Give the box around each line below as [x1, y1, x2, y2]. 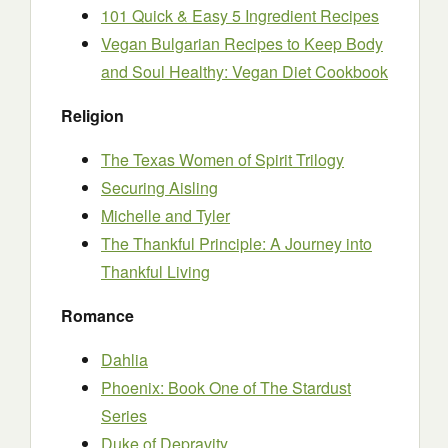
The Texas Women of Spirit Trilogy [101, 148, 344, 171]
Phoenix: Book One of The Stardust [101, 376, 351, 399]
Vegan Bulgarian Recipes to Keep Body [101, 32, 383, 55]
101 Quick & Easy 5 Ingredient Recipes [101, 4, 379, 27]
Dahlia [101, 348, 148, 371]
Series [101, 404, 147, 427]
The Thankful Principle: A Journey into [101, 232, 372, 255]
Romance [61, 304, 134, 327]
